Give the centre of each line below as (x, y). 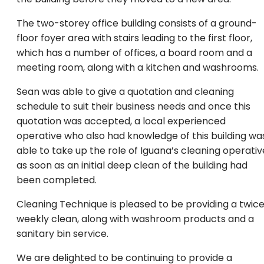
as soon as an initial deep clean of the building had (132, 165)
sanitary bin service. (62, 234)
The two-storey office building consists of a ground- (137, 23)
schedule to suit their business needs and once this (133, 106)
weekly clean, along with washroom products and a (135, 219)
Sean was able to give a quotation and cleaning (125, 92)
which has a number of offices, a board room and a (134, 53)
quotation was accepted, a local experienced (121, 121)
